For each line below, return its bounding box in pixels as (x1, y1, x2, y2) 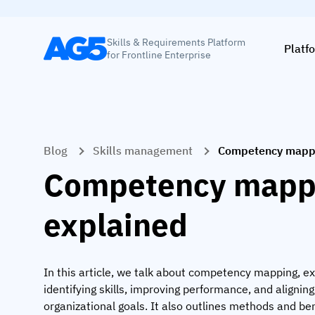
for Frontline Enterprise (107, 48, 211, 61)
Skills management (93, 143, 193, 157)
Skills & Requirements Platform (107, 35, 245, 49)
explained (44, 204, 188, 245)
